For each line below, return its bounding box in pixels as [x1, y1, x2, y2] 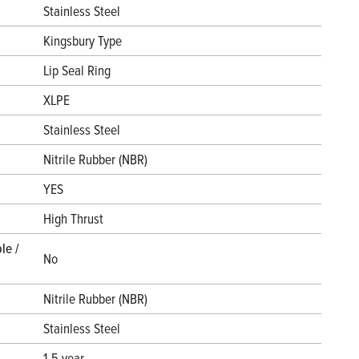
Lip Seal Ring [43, 60, 111, 81]
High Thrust [43, 208, 103, 229]
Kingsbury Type [43, 30, 122, 51]
